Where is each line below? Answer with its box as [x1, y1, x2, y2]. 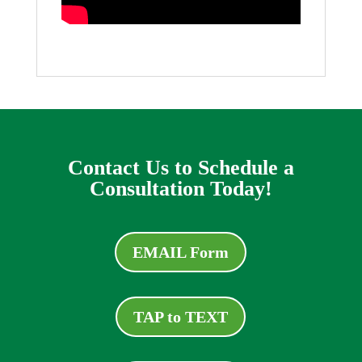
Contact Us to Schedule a [67, 156, 294, 179]
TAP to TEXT [133, 308, 229, 326]
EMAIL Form [133, 243, 229, 261]
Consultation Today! [89, 177, 272, 200]
